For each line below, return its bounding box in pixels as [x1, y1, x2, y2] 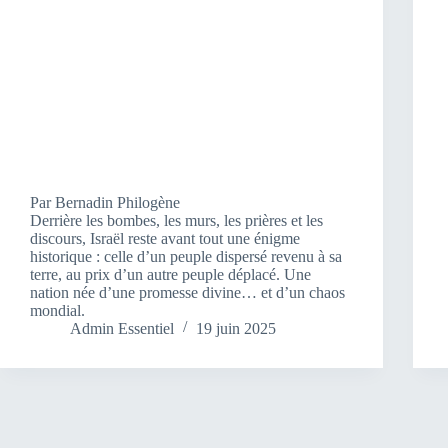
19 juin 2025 [196, 319, 276, 337]
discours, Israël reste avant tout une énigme [30, 229, 300, 247]
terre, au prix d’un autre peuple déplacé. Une [30, 265, 311, 283]
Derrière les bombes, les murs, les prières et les [30, 211, 323, 229]
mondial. [30, 301, 85, 319]
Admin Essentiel [70, 319, 174, 337]
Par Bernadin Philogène [30, 193, 180, 211]
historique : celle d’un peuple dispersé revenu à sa [30, 247, 342, 265]
